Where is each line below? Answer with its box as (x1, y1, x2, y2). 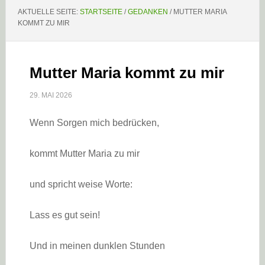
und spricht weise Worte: (29, 179, 132, 189)
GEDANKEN (127, 8, 168, 16)
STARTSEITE (79, 8, 122, 16)
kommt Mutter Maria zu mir (29, 148, 140, 159)
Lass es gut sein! (29, 210, 100, 220)
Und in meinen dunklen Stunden (29, 241, 165, 251)
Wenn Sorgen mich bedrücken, (29, 118, 159, 128)
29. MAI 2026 (29, 91, 72, 99)
